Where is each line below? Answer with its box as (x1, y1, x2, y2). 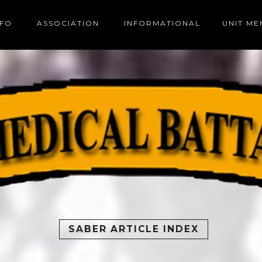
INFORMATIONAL (124, 19, 201, 27)
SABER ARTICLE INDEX (68, 223, 199, 235)
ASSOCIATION (37, 19, 99, 27)
